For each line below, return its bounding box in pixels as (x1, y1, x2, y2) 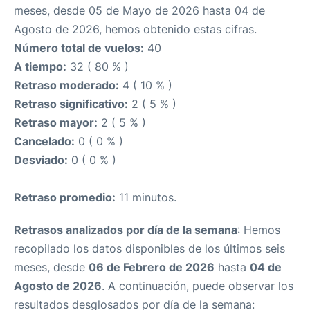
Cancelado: (14, 134, 75, 148)
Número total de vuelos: (14, 41, 144, 55)
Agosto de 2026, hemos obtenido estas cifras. (14, 22, 257, 36)
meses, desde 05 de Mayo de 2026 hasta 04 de (14, 3, 265, 17)
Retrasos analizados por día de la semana (14, 223, 237, 237)
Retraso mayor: (14, 116, 98, 129)
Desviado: (14, 153, 68, 167)
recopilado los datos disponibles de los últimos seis (14, 241, 285, 255)
